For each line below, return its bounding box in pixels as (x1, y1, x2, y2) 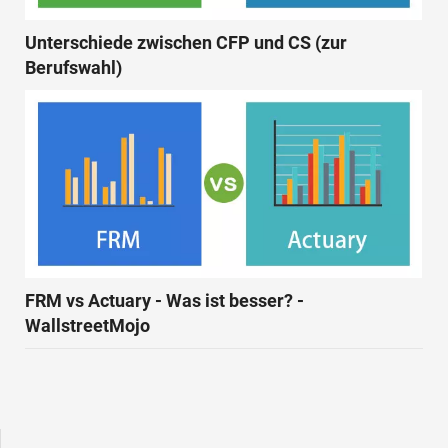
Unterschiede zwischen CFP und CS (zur (25, 31, 347, 53)
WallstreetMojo (25, 314, 150, 336)
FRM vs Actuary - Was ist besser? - (25, 289, 304, 311)
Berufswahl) (25, 56, 122, 78)
